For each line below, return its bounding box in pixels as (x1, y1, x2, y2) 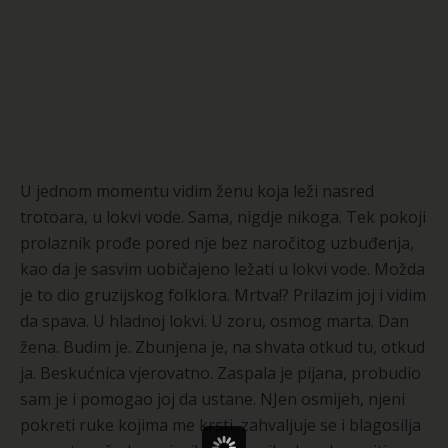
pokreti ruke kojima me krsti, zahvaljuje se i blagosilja (20, 413, 421, 436)
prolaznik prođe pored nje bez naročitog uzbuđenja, (20, 231, 414, 254)
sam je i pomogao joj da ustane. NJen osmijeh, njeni (20, 387, 405, 410)
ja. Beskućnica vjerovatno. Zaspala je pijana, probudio (20, 361, 421, 384)
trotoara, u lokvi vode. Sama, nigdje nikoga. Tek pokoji (20, 205, 426, 228)
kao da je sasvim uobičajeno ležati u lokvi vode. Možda (20, 257, 425, 280)
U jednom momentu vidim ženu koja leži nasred (20, 179, 374, 202)
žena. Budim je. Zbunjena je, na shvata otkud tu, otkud (20, 335, 425, 358)
